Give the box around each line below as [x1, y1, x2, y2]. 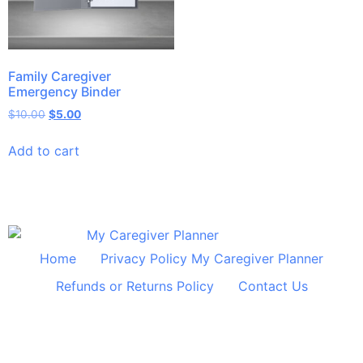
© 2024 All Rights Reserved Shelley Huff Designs [57, 301, 306, 315]
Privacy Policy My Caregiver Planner [100, 250, 323, 267]
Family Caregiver [8, 68, 111, 85]
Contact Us [237, 278, 308, 295]
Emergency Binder [8, 83, 121, 100]
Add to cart [8, 143, 79, 160]
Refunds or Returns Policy [55, 278, 214, 295]
